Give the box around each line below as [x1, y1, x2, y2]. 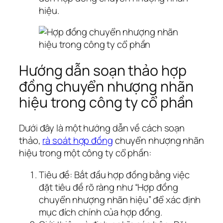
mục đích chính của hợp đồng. [39, 205, 163, 219]
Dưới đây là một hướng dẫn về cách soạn [19, 121, 185, 135]
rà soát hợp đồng [42, 134, 113, 147]
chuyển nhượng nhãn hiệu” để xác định [39, 193, 201, 206]
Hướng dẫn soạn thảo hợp [19, 60, 187, 80]
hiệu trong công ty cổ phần [19, 92, 194, 112]
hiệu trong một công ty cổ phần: [19, 146, 151, 160]
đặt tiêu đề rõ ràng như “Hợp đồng [39, 180, 178, 194]
